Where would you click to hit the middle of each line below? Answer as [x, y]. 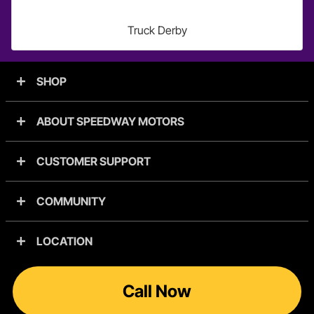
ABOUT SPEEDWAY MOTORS [110, 121]
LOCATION [64, 241]
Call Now [157, 291]
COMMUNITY [71, 201]
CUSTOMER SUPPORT [94, 161]
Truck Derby [157, 30]
